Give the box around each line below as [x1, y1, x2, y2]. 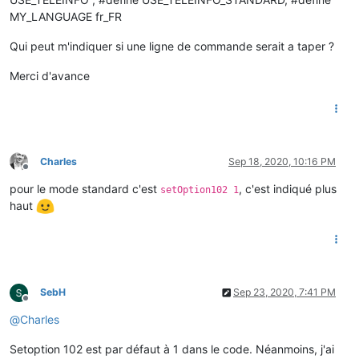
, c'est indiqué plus [239, 181, 337, 196]
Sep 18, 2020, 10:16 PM [228, 155, 336, 167]
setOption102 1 [160, 184, 239, 196]
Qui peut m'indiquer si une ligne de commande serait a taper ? [10, 38, 334, 53]
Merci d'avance [10, 68, 90, 83]
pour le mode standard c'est [10, 181, 160, 196]
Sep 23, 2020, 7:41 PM [233, 286, 336, 299]
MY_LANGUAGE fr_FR [10, 9, 122, 23]
